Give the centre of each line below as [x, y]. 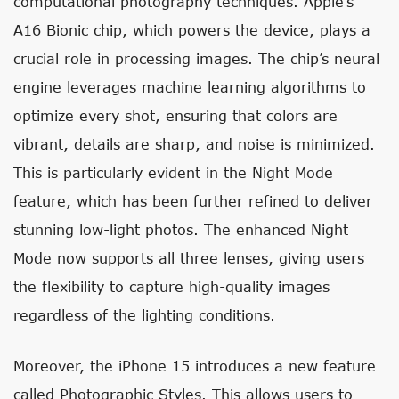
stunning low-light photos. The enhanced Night [181, 229]
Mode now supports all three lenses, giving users [189, 258]
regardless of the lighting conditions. [144, 315]
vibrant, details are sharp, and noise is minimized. [194, 144]
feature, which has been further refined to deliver [193, 201]
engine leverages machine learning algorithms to [190, 87]
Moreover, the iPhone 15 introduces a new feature [195, 366]
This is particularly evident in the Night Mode [173, 172]
